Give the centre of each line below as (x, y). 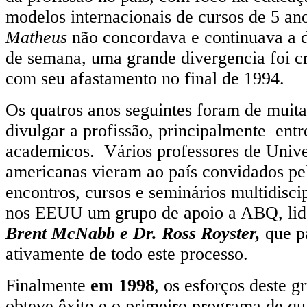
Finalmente (48, 285)
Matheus (36, 37)
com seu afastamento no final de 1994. (145, 78)
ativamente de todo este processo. (127, 254)
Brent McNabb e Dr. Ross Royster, (133, 233)
